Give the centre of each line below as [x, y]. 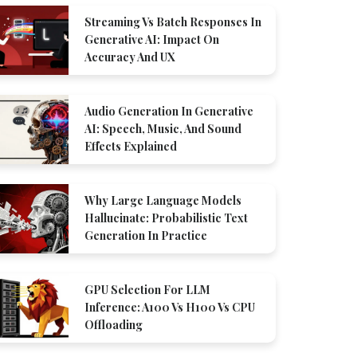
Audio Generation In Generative [169, 111]
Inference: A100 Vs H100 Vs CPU [170, 307]
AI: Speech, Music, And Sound [163, 129]
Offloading [114, 325]
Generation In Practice [146, 235]
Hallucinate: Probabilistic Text [166, 218]
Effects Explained [131, 146]
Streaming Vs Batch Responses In [173, 22]
